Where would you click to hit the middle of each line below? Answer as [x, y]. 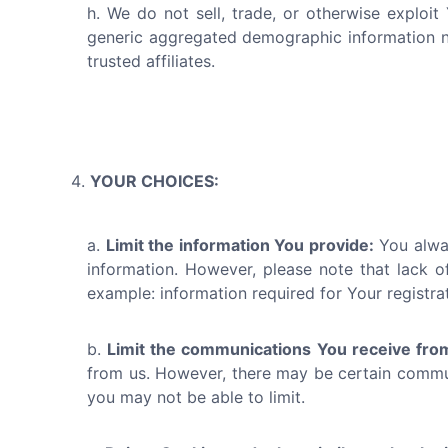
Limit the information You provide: [239, 245]
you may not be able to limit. [196, 397]
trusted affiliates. [151, 61]
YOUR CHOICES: [154, 181]
